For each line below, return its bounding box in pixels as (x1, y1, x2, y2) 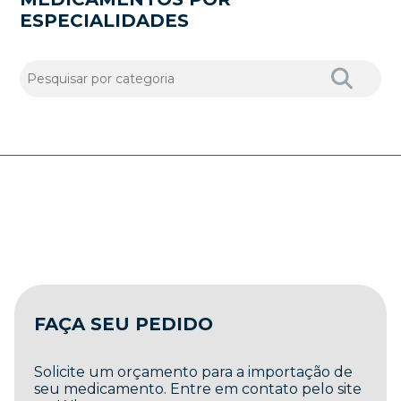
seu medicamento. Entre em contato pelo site (34, 380, 363, 397)
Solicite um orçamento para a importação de (34, 363, 354, 380)
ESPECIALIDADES (20, 9, 190, 31)
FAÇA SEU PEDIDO (34, 312, 214, 335)
